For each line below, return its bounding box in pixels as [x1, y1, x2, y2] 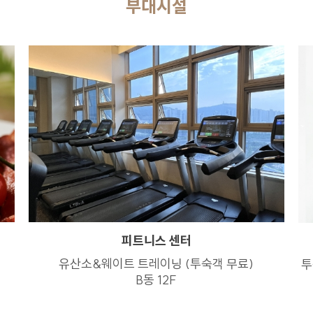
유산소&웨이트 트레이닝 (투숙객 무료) [59, 256, 254, 272]
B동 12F [136, 272, 177, 289]
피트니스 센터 [121, 233, 191, 249]
